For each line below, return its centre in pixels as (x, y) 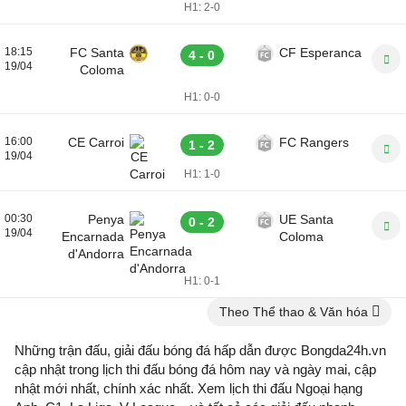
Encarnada (93, 237)
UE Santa (306, 219)
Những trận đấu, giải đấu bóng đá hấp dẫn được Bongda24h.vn (200, 350)
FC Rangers (314, 142)
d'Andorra (96, 254)
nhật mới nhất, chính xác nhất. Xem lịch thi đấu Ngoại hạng (188, 388)
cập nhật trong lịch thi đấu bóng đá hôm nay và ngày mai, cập (195, 369)
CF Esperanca (320, 53)
